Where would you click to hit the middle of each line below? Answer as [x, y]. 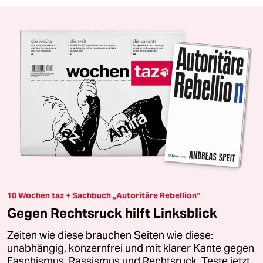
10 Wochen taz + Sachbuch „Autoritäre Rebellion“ [104, 196]
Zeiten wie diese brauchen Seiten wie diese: [110, 236]
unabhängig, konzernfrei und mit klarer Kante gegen [131, 249]
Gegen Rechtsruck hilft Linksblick [112, 213]
